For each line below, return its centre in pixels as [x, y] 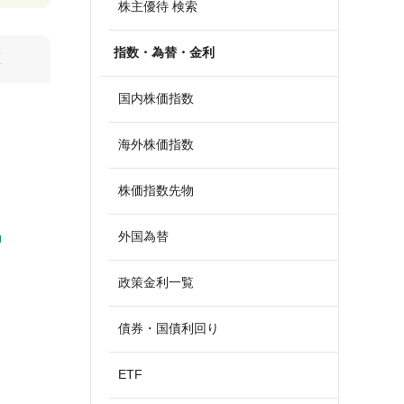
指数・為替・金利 [164, 52]
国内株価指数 [156, 98]
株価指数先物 [156, 190]
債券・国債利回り [169, 328]
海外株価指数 [156, 144]
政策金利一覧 [156, 282]
